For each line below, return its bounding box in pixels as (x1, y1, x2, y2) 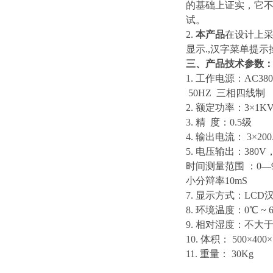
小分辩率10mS (186, 175, 247, 186)
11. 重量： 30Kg (186, 249, 253, 259)
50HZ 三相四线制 (186, 88, 265, 98)
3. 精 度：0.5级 (186, 117, 252, 127)
